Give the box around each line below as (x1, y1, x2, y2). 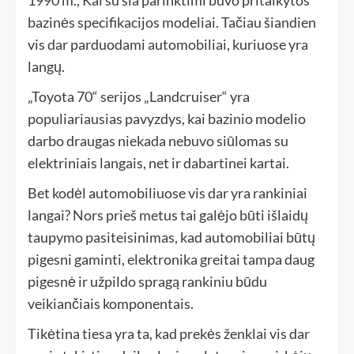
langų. (28, 58, 65, 76)
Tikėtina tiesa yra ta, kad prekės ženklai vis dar (28, 325, 310, 343)
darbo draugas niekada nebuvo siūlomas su (28, 132, 288, 150)
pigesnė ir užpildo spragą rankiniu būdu (28, 273, 267, 291)
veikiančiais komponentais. (28, 295, 194, 313)
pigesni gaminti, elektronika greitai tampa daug (28, 250, 314, 269)
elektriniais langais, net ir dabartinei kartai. (28, 154, 289, 172)
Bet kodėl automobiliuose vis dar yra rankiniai (28, 184, 307, 202)
